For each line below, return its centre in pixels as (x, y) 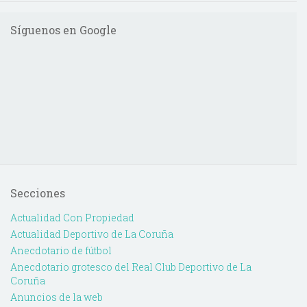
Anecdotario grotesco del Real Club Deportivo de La (131, 267)
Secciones (38, 193)
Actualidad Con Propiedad (72, 217)
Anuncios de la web (57, 297)
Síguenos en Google (63, 29)
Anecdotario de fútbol (61, 250)
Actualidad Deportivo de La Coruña (92, 234)
